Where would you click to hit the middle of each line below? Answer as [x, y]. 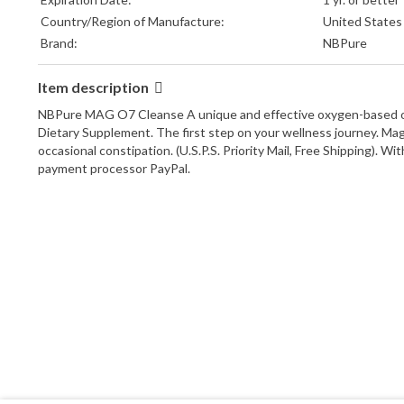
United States [363, 22]
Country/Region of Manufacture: [133, 22]
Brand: [59, 43]
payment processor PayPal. [114, 169]
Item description [95, 87]
